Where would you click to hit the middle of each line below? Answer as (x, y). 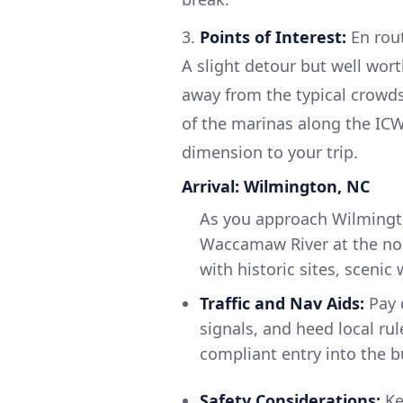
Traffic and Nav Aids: (282, 303)
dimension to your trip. (270, 152)
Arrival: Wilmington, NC (276, 186)
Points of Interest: (273, 36)
